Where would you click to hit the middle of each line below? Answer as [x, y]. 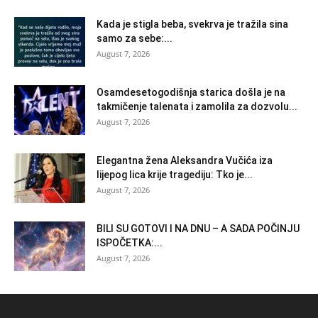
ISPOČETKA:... [130, 242]
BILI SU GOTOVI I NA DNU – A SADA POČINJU [198, 228]
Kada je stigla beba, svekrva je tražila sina [192, 24]
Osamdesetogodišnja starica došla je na [191, 92]
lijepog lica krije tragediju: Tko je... [175, 174]
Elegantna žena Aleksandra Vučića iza [185, 160]
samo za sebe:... [135, 38]
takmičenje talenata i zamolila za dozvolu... [197, 106]
